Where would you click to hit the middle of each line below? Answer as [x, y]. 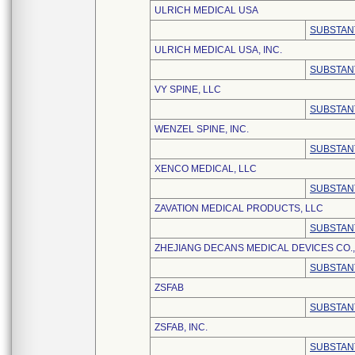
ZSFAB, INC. [181, 327]
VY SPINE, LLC [188, 90]
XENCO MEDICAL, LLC [206, 169]
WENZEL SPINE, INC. [202, 129]
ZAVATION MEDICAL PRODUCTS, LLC [239, 208]
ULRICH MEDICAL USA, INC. [218, 50]
